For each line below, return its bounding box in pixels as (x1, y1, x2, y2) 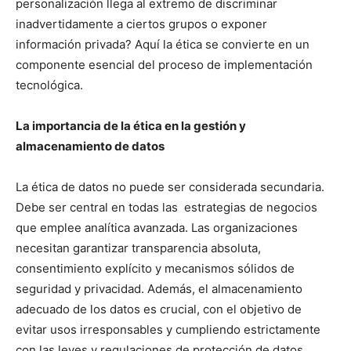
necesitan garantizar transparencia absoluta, (16, 241, 261, 256)
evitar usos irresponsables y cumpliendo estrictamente (16, 322, 320, 338)
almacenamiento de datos (16, 139, 165, 154)
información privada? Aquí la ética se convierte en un (16, 37, 309, 52)
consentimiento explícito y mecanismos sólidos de (16, 261, 295, 277)
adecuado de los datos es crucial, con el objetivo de (16, 302, 302, 317)
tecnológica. (16, 78, 83, 93)
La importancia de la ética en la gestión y (16, 118, 246, 134)
